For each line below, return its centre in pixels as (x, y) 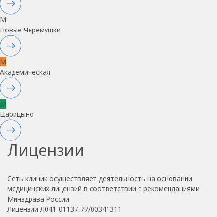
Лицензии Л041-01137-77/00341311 (64, 209)
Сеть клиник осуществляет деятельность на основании (100, 178)
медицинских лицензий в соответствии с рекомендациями (103, 188)
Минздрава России (38, 199)
